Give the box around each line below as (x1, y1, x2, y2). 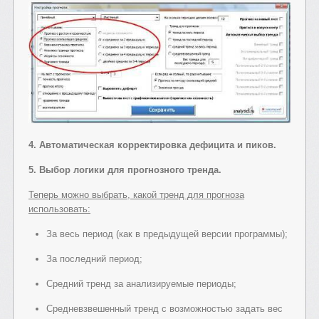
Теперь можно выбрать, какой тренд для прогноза (28, 189, 244, 201)
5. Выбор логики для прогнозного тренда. (28, 164, 221, 176)
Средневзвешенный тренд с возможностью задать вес (46, 303, 283, 315)
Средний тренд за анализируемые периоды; (46, 278, 236, 290)
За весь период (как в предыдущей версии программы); (46, 229, 288, 240)
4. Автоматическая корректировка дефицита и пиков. (28, 140, 276, 151)
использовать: (28, 204, 90, 215)
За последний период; (46, 253, 142, 265)
